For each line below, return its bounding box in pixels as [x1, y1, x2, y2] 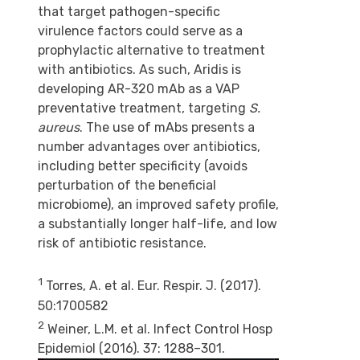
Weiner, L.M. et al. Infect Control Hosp [43, 321, 272, 337]
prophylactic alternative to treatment [37, 43, 265, 59]
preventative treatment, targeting [37, 100, 249, 117]
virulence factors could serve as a [37, 23, 243, 39]
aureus [37, 120, 80, 136]
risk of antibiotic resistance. [37, 235, 207, 252]
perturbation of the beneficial [37, 178, 216, 194]
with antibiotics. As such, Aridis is [37, 62, 241, 78]
